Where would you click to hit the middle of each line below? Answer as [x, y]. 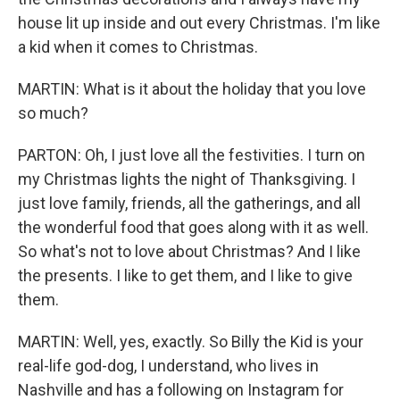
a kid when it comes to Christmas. [138, 47]
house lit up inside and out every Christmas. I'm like [199, 23]
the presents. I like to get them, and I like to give [185, 276]
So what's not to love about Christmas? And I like [189, 252]
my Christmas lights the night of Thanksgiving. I [187, 179]
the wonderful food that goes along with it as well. [193, 228]
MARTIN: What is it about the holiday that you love [192, 89]
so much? [53, 113]
